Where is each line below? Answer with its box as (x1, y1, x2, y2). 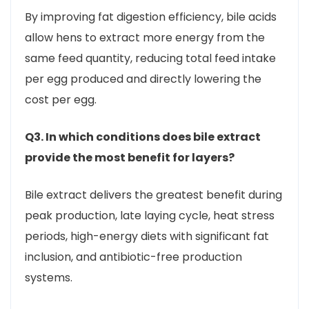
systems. (25, 270, 72, 286)
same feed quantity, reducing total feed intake (25, 50, 276, 66)
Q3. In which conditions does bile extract (25, 129, 261, 145)
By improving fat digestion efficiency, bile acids (25, 9, 277, 25)
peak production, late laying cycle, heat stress (25, 208, 275, 223)
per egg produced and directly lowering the (25, 71, 261, 87)
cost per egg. (25, 92, 97, 108)
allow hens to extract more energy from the (25, 30, 265, 46)
